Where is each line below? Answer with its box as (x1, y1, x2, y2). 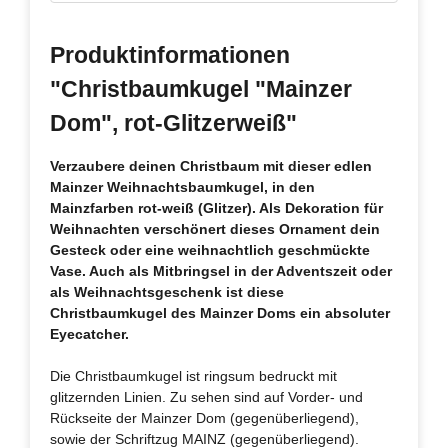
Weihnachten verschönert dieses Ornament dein (50, 220, 380, 237)
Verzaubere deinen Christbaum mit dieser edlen (50, 157, 372, 174)
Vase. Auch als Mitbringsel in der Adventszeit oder (50, 262, 392, 279)
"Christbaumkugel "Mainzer (50, 75, 352, 102)
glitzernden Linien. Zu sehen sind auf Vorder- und (50, 388, 363, 405)
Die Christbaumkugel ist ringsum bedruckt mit (50, 367, 337, 384)
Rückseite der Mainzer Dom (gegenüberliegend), (50, 409, 359, 426)
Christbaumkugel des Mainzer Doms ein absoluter (50, 304, 390, 321)
